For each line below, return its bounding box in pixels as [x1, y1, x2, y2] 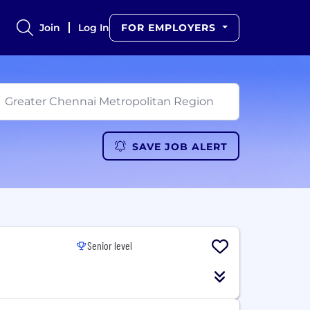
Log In [78, 21, 110, 34]
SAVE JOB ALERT [131, 140, 228, 153]
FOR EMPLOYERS [121, 21, 220, 34]
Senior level [87, 239, 133, 252]
